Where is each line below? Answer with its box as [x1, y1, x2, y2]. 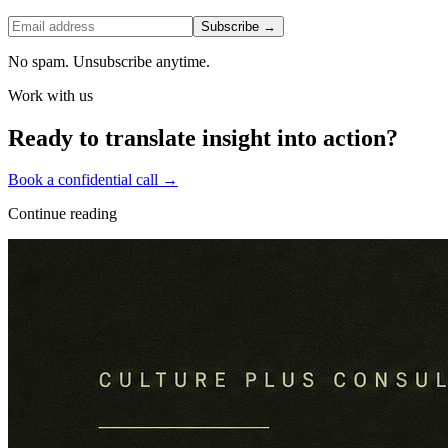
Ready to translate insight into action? [8, 124, 398, 151]
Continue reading [8, 205, 117, 223]
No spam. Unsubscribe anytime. [8, 52, 210, 70]
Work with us [8, 86, 93, 104]
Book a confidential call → [8, 171, 178, 189]
